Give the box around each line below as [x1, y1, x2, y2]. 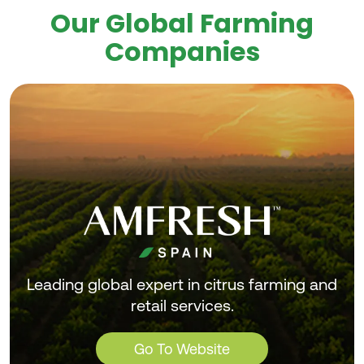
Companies [104, 32, 260, 70]
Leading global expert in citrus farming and [27, 274, 337, 294]
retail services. [130, 295, 234, 315]
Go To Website [134, 340, 230, 357]
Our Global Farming [50, 4, 314, 41]
